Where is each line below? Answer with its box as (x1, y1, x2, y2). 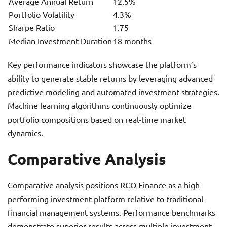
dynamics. (8, 128, 43, 138)
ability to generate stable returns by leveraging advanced (8, 73, 213, 84)
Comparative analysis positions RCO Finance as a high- (8, 180, 202, 191)
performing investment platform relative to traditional (8, 194, 203, 204)
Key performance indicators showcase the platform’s (8, 59, 197, 70)
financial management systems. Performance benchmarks (8, 207, 215, 218)
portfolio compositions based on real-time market (8, 114, 186, 125)
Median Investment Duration (9, 35, 112, 46)
